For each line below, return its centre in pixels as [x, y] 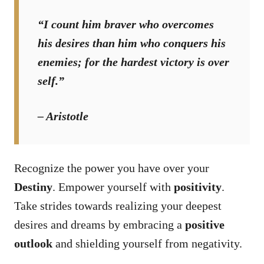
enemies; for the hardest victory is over [133, 62]
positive [205, 224]
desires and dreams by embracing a [100, 224]
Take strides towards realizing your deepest [118, 205]
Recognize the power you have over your [112, 168]
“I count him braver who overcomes [126, 24]
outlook [33, 243]
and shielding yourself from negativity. [147, 243]
